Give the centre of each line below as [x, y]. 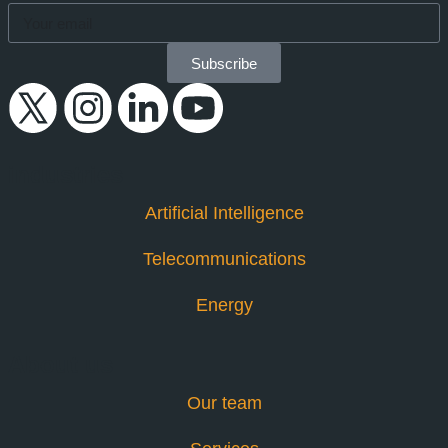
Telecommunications [224, 259]
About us [60, 365]
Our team [224, 403]
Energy [224, 305]
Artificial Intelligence [224, 213]
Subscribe [224, 63]
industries [65, 175]
